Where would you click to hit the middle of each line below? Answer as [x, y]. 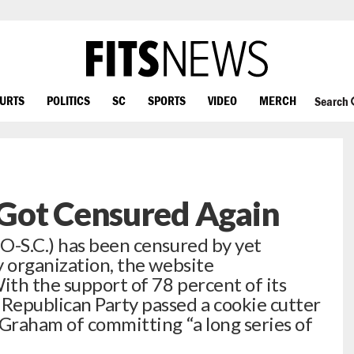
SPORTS [167, 100]
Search [332, 102]
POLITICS [68, 100]
